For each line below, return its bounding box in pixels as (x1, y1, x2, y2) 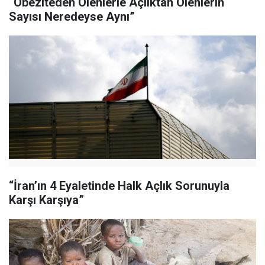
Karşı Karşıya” (9, 192, 84, 207)
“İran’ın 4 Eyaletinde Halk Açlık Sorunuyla (9, 178, 230, 193)
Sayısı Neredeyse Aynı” (9, 9, 135, 24)
